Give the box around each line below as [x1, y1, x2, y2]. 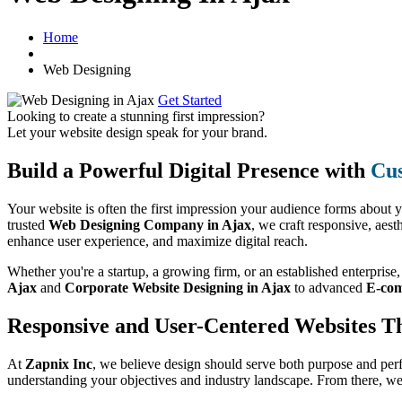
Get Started [158, 92, 222, 108]
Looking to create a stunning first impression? [7, 108, 265, 124]
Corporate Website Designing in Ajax [65, 279, 291, 295]
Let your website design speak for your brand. [7, 124, 267, 140]
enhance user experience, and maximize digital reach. [7, 232, 308, 249]
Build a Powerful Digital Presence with [7, 158, 371, 182]
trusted [7, 216, 48, 232]
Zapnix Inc [25, 355, 92, 371]
